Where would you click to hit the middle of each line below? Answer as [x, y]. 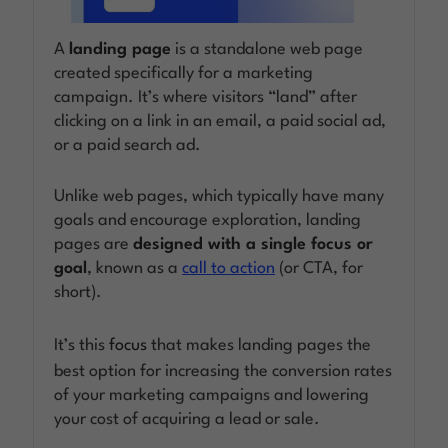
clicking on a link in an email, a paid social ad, [220, 122]
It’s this [82, 346]
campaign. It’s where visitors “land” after [206, 98]
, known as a [135, 269]
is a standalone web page [267, 50]
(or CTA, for [319, 269]
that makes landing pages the [259, 346]
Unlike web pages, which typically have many [219, 197]
